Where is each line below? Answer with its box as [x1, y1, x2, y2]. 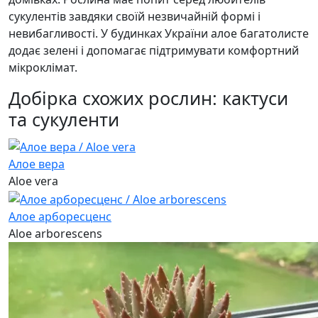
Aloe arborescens [9, 225, 102, 241]
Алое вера [9, 156, 65, 172]
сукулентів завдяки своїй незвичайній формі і [9, 9, 261, 25]
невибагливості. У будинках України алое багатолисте [9, 26, 309, 42]
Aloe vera [9, 173, 58, 190]
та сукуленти [9, 107, 119, 132]
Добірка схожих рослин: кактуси [9, 86, 288, 111]
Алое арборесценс [9, 208, 111, 224]
